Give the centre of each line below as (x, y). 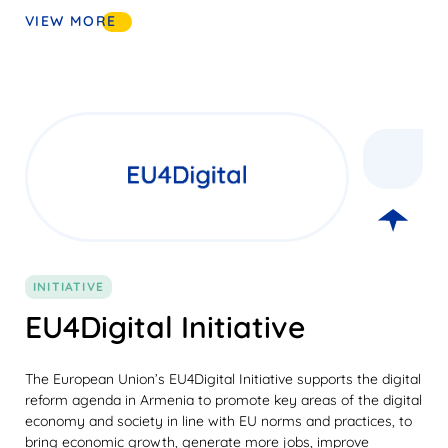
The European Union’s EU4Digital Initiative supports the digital (223, 379)
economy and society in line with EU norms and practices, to (218, 421)
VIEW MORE (71, 21)
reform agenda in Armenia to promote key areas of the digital (223, 400)
